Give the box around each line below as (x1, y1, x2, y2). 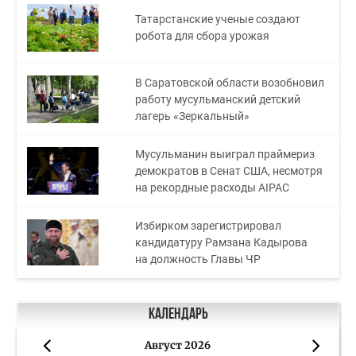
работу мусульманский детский (135, 92, 301, 106)
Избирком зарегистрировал (135, 219, 282, 232)
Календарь (148, 307, 208, 323)
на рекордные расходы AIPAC (135, 180, 290, 194)
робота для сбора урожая (135, 29, 270, 43)
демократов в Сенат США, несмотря (135, 164, 323, 177)
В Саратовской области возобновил (135, 75, 325, 89)
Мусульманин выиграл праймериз (135, 147, 315, 161)
